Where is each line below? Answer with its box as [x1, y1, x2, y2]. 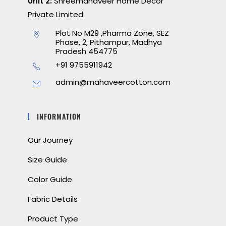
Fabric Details [28, 194, 78, 204]
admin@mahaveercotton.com [55, 77, 171, 87]
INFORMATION [37, 111, 82, 122]
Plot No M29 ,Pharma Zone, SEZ [55, 28, 169, 38]
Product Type [28, 213, 79, 224]
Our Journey [28, 135, 73, 145]
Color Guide [28, 174, 73, 185]
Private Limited [28, 9, 84, 20]
